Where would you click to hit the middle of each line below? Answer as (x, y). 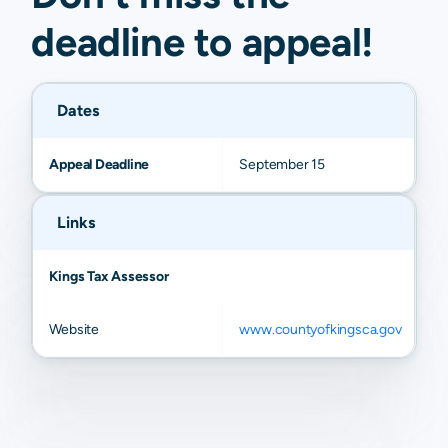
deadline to (131, 42)
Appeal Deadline (99, 164)
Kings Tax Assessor (109, 276)
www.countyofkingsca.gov (320, 329)
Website (74, 329)
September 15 (282, 164)
